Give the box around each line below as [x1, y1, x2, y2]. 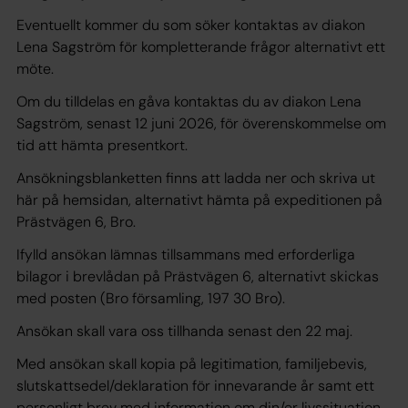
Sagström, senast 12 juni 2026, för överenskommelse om [16, 113, 386, 133]
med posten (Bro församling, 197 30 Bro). [16, 288, 289, 308]
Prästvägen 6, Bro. [16, 211, 139, 231]
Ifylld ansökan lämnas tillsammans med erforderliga [16, 244, 355, 264]
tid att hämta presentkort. [16, 135, 191, 155]
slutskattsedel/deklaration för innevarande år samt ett [16, 375, 374, 395]
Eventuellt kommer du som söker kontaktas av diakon [16, 15, 365, 35]
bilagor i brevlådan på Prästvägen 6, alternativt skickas [16, 266, 379, 286]
